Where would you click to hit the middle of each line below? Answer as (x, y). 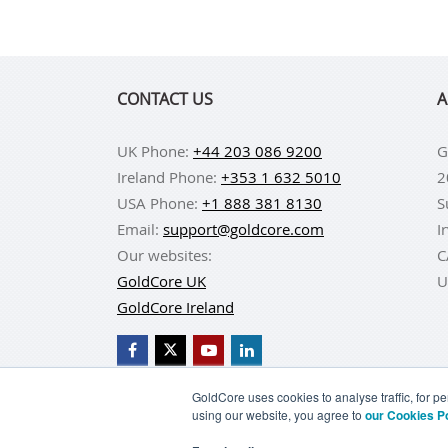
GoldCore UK (161, 281)
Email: (140, 229)
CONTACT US (165, 99)
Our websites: (164, 255)
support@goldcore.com (243, 229)
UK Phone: (155, 151)
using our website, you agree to (278, 414)
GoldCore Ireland (175, 307)
